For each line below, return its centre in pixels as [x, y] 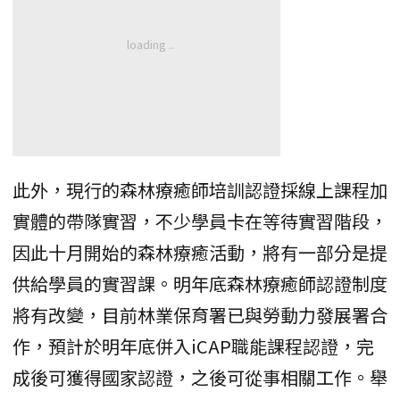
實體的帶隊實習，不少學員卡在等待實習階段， [200, 221]
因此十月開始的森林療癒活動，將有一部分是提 [200, 253]
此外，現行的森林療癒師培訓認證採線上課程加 [200, 190]
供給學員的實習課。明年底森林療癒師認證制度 [200, 284]
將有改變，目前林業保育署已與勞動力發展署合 [200, 315]
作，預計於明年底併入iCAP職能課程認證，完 [193, 346]
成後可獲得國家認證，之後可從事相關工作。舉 [200, 378]
